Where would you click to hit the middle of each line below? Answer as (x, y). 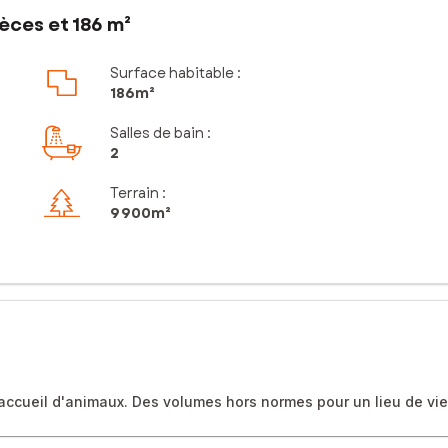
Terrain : (137, 193)
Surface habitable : (175, 73)
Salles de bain (156, 133)
